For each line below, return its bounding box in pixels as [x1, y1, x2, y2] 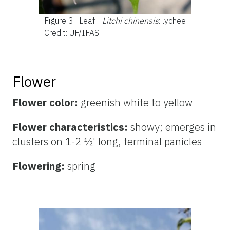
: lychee [158, 15, 186, 26]
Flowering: [12, 159, 65, 173]
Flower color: [12, 95, 81, 109]
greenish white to [81, 95, 161, 109]
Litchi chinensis [102, 15, 159, 26]
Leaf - [79, 15, 102, 26]
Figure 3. [44, 15, 77, 26]
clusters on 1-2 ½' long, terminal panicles [12, 134, 202, 148]
